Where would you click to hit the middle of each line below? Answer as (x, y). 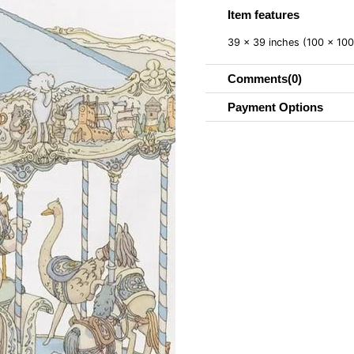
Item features (264, 15)
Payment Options (275, 107)
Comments (258, 79)
